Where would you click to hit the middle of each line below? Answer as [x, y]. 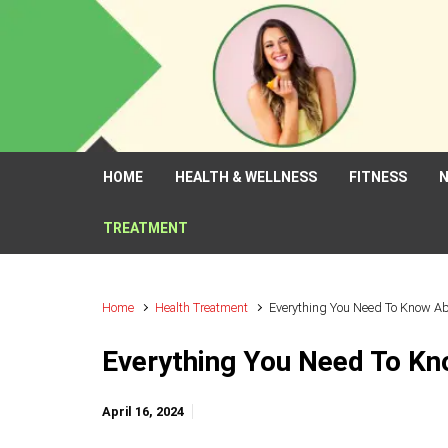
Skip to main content [100, 27]
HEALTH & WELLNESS [246, 177]
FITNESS [378, 177]
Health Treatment [202, 307]
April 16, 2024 [143, 411]
